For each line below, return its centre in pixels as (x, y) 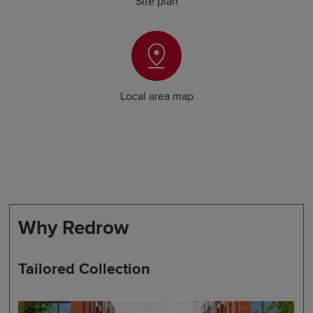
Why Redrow (74, 227)
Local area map (156, 96)
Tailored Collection (85, 269)
